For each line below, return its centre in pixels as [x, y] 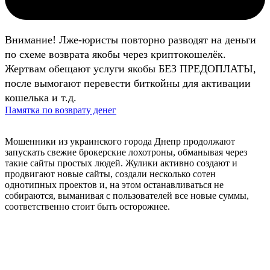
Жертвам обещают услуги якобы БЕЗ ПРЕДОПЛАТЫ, [130, 69]
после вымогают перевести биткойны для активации [128, 83]
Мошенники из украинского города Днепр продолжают [120, 142]
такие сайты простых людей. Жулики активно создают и [121, 163]
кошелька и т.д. [41, 98]
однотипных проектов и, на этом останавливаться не [114, 185]
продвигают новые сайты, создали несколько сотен [110, 174]
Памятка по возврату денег [61, 110]
